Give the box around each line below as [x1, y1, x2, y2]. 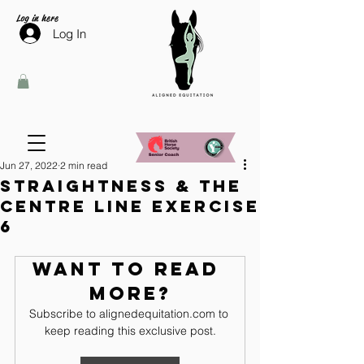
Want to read [32, 258, 227, 280]
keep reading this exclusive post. [44, 323, 216, 338]
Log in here [16, 12, 58, 24]
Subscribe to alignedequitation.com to [28, 306, 232, 321]
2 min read [60, 159, 107, 171]
